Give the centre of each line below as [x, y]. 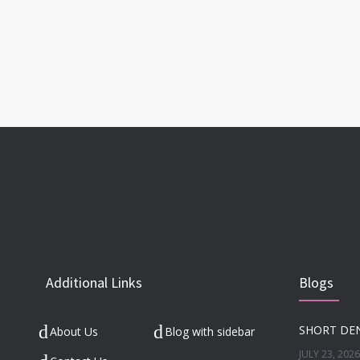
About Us [74, 331]
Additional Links [94, 283]
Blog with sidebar [209, 331]
